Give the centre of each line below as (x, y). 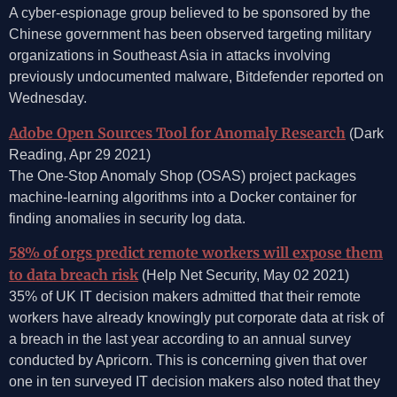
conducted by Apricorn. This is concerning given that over (188, 360)
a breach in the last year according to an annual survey (180, 339)
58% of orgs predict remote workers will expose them (196, 252)
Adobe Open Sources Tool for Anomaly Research (177, 132)
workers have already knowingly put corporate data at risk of (196, 317)
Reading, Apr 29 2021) (80, 154)
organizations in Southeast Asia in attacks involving (170, 56)
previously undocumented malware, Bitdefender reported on (196, 77)
